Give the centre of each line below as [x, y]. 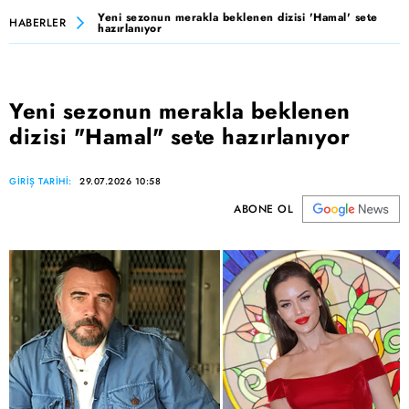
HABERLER [37, 22]
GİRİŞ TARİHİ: [42, 182]
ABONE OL [263, 210]
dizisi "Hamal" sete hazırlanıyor [179, 137]
